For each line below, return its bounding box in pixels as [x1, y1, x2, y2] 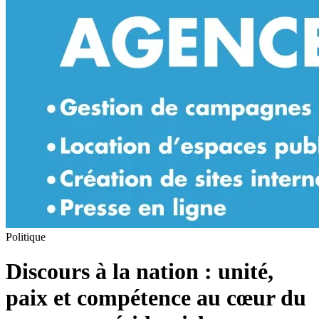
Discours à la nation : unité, [6, 258, 273, 285]
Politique [6, 230, 46, 243]
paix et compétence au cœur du [6, 285, 306, 311]
